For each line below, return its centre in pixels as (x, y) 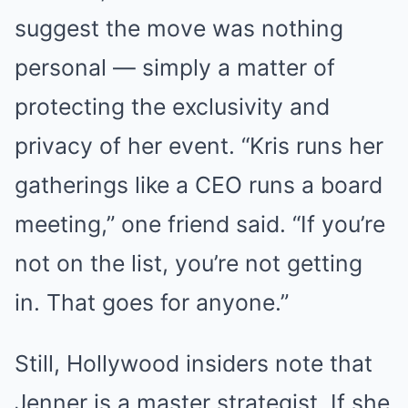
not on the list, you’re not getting (189, 263)
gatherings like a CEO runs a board (199, 185)
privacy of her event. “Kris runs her (199, 146)
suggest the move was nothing (179, 28)
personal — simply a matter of (175, 67)
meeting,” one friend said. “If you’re (200, 224)
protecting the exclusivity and (172, 107)
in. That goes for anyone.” (152, 302)
